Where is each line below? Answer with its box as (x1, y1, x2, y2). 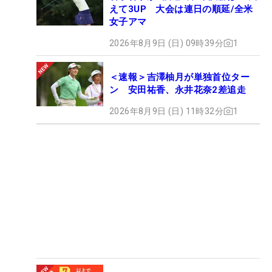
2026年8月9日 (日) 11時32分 (109, 106, 223, 116)
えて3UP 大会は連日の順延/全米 (109, 3, 253, 15)
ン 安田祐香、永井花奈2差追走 (109, 84, 246, 95)
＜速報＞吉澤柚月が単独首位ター (109, 71, 250, 83)
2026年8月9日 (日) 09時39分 (109, 38, 223, 48)
